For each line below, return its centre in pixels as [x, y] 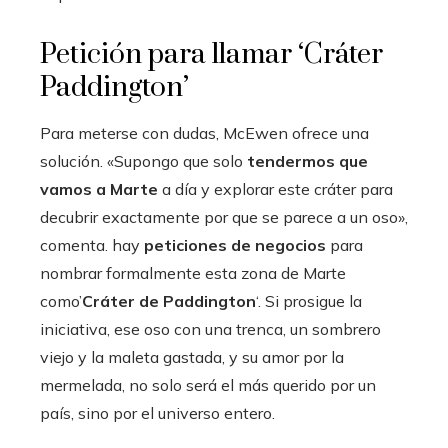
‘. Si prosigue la [309, 300]
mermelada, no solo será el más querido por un [208, 384]
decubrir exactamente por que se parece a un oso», [224, 216]
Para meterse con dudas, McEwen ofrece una [204, 132]
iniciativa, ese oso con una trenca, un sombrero [210, 328]
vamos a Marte [99, 188]
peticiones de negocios [235, 244]
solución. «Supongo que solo [143, 160]
